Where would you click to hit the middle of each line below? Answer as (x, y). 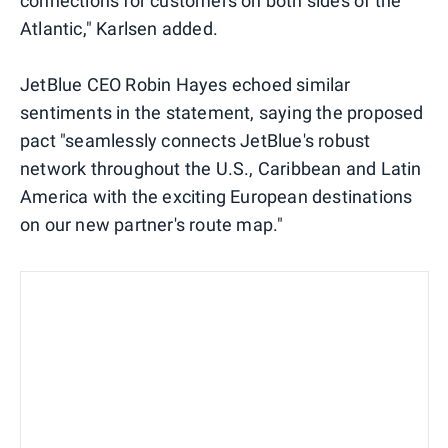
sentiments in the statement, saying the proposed (222, 112)
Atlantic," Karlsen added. (119, 28)
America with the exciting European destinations (216, 196)
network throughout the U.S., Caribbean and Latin (221, 168)
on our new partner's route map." (152, 224)
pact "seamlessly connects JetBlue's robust (195, 140)
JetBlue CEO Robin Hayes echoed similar (185, 84)
